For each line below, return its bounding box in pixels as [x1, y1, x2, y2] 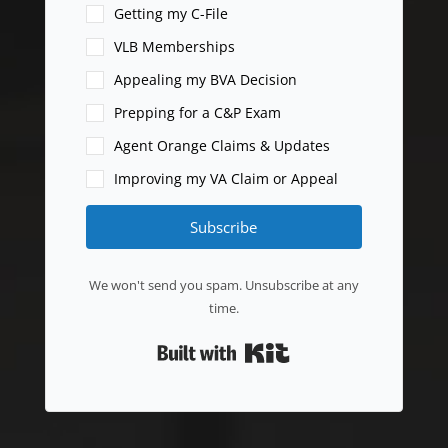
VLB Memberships [113, 37, 235, 57]
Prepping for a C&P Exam [113, 103, 281, 123]
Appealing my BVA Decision [113, 70, 297, 90]
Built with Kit [290, 337, 377, 357]
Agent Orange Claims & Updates [113, 136, 330, 156]
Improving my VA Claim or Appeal [113, 169, 338, 189]
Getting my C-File [113, 4, 228, 24]
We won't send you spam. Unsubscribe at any [88, 276, 359, 295]
